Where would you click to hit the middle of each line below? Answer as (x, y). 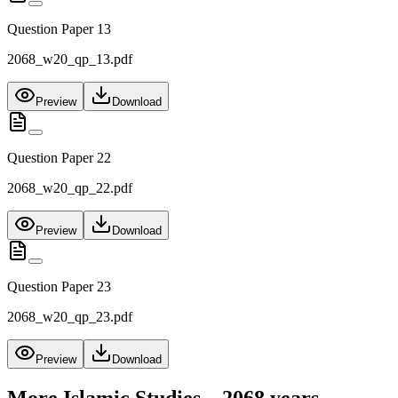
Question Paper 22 (59, 158)
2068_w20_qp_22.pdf (70, 188)
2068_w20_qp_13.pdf (70, 60)
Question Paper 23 (59, 287)
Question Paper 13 (59, 29)
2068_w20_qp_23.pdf (70, 317)
